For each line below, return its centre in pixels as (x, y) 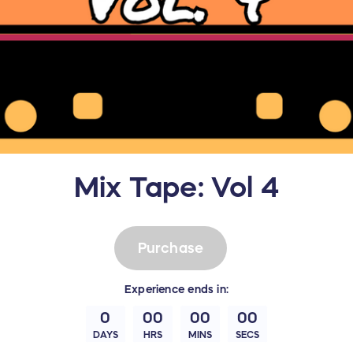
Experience (155, 290)
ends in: (206, 290)
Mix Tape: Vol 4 (176, 187)
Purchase (171, 248)
